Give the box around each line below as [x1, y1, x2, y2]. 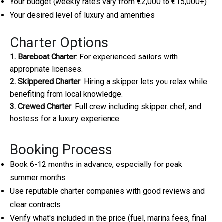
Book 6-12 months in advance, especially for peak [10, 160, 182, 169]
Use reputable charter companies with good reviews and [10, 186, 205, 196]
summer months [10, 173, 66, 183]
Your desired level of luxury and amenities [10, 10, 155, 20]
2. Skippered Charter [10, 77, 80, 87]
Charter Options [10, 34, 108, 51]
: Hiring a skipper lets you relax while [80, 77, 207, 87]
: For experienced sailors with [76, 52, 178, 62]
